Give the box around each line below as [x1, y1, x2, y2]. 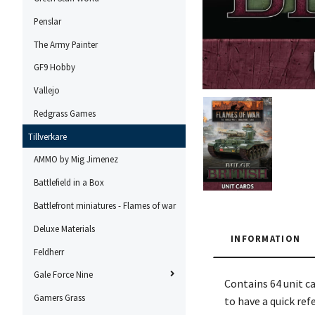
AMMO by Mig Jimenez [34, 153, 118, 165]
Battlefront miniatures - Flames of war [34, 200, 176, 212]
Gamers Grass [34, 292, 85, 304]
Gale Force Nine [34, 269, 93, 281]
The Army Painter [34, 38, 98, 50]
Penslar [34, 15, 61, 27]
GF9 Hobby [34, 61, 75, 73]
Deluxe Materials [34, 222, 95, 234]
